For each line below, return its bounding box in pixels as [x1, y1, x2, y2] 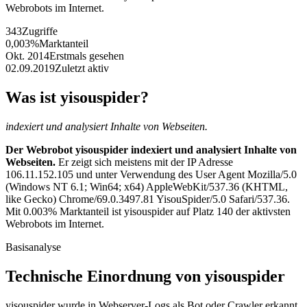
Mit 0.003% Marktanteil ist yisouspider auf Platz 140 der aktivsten [5, 205, 291, 217]
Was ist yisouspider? [5, 88, 149, 106]
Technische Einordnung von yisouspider [5, 267, 285, 285]
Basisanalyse [5, 241, 61, 253]
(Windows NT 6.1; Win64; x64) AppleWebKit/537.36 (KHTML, [5, 180, 288, 193]
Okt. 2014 [5, 49, 49, 62]
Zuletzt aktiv [55, 62, 109, 74]
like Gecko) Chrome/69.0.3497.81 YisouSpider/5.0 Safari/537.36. [5, 193, 290, 205]
